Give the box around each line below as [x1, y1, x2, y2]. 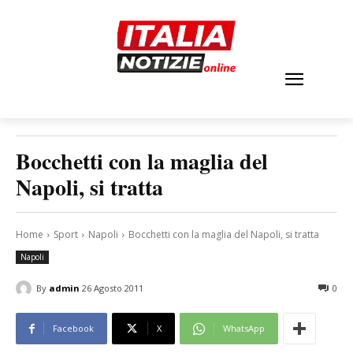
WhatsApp [223, 322, 265, 335]
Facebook [53, 322, 94, 335]
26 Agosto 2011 [82, 282, 143, 295]
